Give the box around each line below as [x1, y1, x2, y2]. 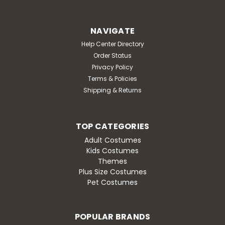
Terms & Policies [88, 74, 137, 83]
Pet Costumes [87, 177, 138, 187]
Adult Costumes [84, 135, 141, 145]
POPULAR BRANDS [74, 210, 151, 222]
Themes [98, 156, 127, 166]
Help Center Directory [81, 39, 144, 48]
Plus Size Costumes [78, 166, 147, 177]
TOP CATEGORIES [75, 120, 150, 132]
